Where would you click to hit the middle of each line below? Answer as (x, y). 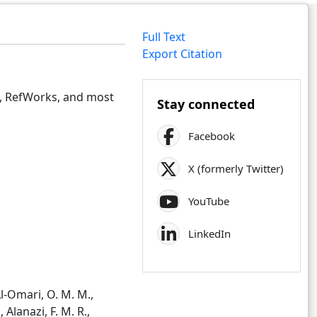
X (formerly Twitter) (236, 168)
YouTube (209, 201)
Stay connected (206, 104)
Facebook (212, 136)
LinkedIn (210, 234)
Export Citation (183, 54)
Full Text (164, 37)
